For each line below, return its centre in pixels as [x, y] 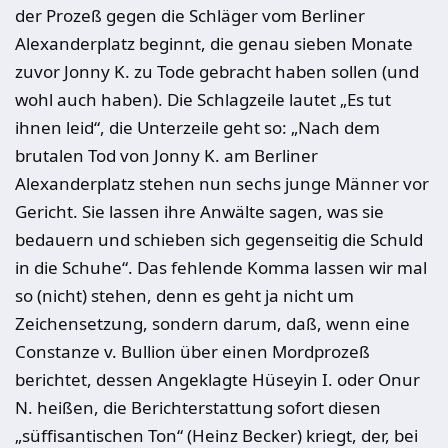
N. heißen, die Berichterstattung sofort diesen [198, 407]
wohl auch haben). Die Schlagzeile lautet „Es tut [203, 99]
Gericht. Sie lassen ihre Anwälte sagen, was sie [199, 211]
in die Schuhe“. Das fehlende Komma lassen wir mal [221, 267]
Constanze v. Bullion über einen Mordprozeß [192, 351]
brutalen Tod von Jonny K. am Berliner [166, 155]
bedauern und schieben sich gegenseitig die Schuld [219, 239]
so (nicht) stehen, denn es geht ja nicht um [184, 295]
